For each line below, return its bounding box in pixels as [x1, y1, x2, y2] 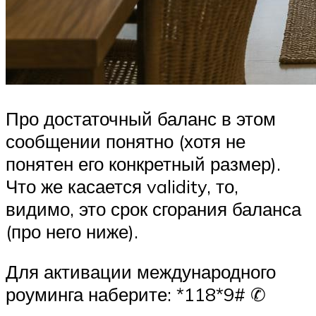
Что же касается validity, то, [6, 174, 238, 197]
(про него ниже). [6, 219, 138, 243]
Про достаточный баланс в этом [6, 107, 276, 130]
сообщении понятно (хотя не [6, 129, 245, 152]
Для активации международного [6, 260, 276, 284]
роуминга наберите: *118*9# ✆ [6, 283, 266, 306]
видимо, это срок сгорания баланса [6, 197, 301, 220]
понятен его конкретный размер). [6, 152, 281, 175]
